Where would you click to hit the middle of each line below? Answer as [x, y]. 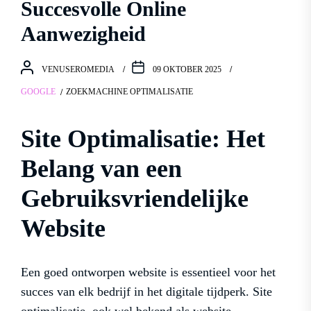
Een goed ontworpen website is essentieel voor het [148, 272]
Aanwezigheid [83, 34]
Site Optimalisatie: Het [143, 139]
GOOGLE [38, 92]
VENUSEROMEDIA [78, 69]
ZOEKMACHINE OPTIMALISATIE [129, 92]
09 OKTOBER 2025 [187, 69]
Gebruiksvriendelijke [135, 199]
